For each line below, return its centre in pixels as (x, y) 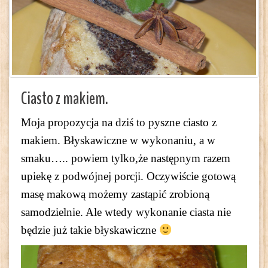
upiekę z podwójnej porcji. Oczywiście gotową (128, 176)
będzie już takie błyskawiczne (90, 230)
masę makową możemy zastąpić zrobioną (115, 194)
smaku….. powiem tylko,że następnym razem (126, 158)
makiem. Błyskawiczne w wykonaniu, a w (118, 140)
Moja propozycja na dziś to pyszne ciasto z (119, 122)
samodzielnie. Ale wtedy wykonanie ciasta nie (126, 212)
